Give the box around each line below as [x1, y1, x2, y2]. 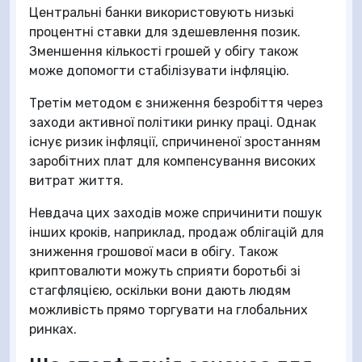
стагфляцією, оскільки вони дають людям [29, 283, 291, 298]
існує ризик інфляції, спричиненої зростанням [29, 134, 321, 149]
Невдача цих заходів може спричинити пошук [29, 205, 322, 221]
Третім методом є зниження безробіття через [29, 95, 323, 111]
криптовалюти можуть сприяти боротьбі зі [29, 263, 301, 279]
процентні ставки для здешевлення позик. [29, 24, 301, 40]
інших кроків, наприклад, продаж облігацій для [29, 225, 324, 240]
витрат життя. [29, 173, 124, 188]
